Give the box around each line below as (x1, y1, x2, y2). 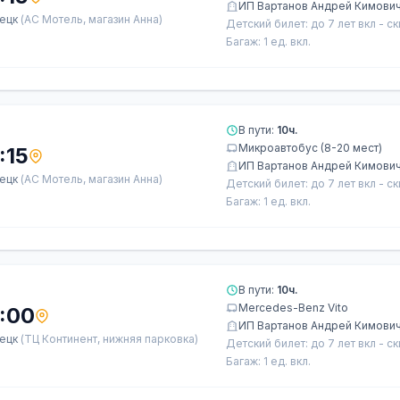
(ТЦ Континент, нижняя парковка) (21, 332, 198, 346)
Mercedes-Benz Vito (238, 301, 348, 314)
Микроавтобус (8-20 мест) (238, 141, 382, 154)
